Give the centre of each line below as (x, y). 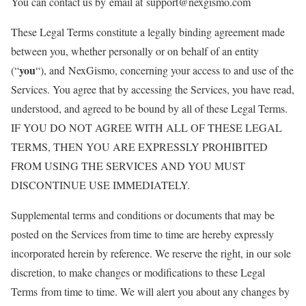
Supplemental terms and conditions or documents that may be (143, 215)
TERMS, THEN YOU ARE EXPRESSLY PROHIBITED (139, 147)
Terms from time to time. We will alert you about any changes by (150, 291)
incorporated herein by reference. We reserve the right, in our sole (151, 253)
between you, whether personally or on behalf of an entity (135, 51)
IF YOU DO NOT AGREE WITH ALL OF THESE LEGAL (147, 127)
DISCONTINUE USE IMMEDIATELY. (100, 185)
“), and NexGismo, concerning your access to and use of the (165, 70)
